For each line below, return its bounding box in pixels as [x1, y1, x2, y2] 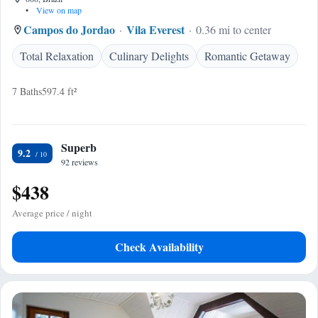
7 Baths [12, 84, 42, 98]
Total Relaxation [20, 48, 94, 63]
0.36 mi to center [196, 22, 271, 37]
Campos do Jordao [23, 21, 115, 38]
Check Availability [114, 238, 204, 255]
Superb [61, 139, 97, 155]
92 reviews [61, 156, 98, 168]
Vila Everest [126, 21, 185, 38]
